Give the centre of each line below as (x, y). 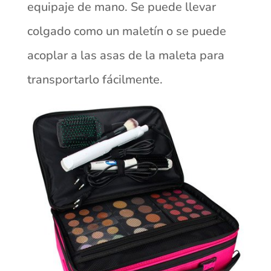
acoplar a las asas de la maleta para (126, 56)
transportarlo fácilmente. (95, 80)
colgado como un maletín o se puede (126, 31)
